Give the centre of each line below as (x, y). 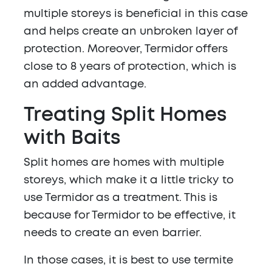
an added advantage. (85, 85)
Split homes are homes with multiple (124, 163)
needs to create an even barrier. (113, 233)
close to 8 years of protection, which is (130, 67)
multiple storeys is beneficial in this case (136, 14)
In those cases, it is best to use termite (128, 261)
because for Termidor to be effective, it (130, 216)
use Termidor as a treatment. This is (121, 198)
